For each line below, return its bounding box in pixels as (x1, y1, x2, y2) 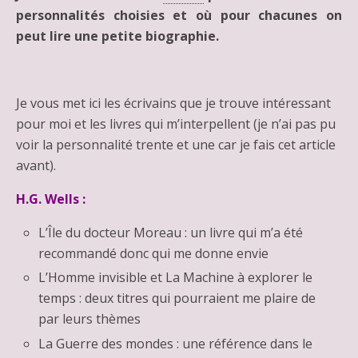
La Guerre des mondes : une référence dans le (38, 334, 313, 352)
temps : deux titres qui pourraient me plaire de (38, 289, 316, 308)
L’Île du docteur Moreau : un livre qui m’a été (38, 224, 304, 242)
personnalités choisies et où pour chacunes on (16, 6, 342, 25)
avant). (16, 157, 56, 175)
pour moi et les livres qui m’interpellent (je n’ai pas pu (16, 115, 336, 133)
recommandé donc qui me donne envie (38, 245, 269, 263)
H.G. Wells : (16, 190, 86, 209)
